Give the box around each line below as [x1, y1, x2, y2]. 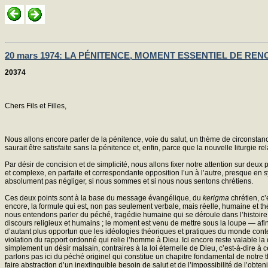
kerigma [203, 193, 229, 202]
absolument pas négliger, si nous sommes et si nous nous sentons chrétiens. [5, 176, 253, 185]
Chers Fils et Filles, [5, 101, 66, 110]
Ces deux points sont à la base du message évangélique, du [5, 193, 203, 202]
